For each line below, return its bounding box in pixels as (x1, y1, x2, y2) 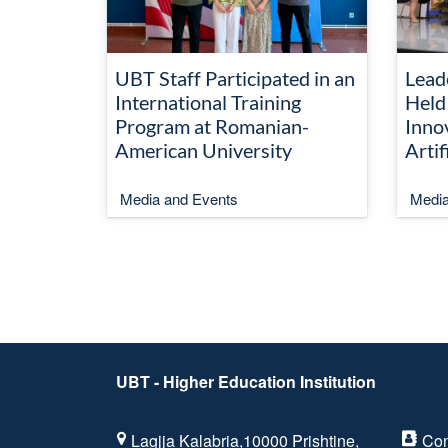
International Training (115, 90, 301, 114)
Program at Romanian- (115, 114, 309, 138)
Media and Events (120, 188, 238, 209)
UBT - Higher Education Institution (116, 370, 376, 393)
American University (115, 138, 292, 162)
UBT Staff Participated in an (115, 66, 355, 90)
